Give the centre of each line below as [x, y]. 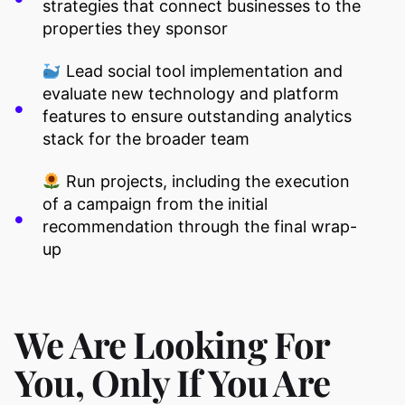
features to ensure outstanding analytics [197, 117]
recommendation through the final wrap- [200, 227]
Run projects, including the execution [205, 182]
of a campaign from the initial [155, 204]
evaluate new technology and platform [191, 94]
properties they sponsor [135, 29]
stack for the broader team [146, 139]
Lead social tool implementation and [202, 71]
